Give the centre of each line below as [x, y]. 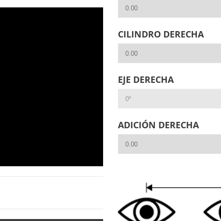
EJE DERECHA [146, 79]
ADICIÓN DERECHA [158, 125]
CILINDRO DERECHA [161, 34]
